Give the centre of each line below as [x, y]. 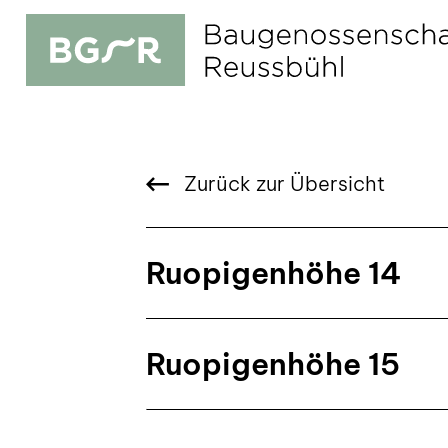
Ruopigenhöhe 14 [273, 273]
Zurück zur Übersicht [282, 183]
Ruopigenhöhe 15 [273, 364]
